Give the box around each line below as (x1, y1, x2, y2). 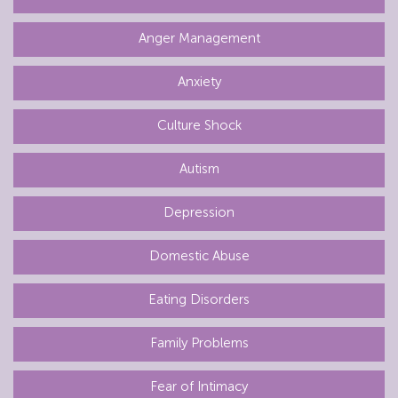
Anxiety (177, 73, 221, 90)
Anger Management (138, 29, 260, 46)
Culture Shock (156, 116, 242, 133)
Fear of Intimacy (150, 378, 248, 394)
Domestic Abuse (148, 247, 250, 264)
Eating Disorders (148, 291, 250, 307)
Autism (179, 160, 219, 177)
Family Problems (149, 334, 249, 351)
